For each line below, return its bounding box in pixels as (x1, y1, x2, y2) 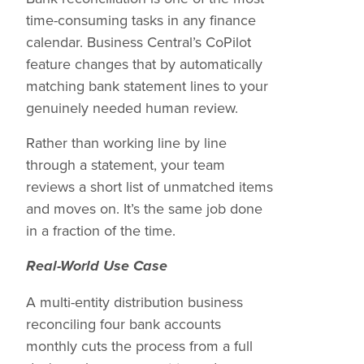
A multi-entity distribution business (26, 292, 243, 312)
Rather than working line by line (26, 132, 227, 153)
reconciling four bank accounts (26, 314, 221, 334)
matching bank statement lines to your (26, 76, 268, 96)
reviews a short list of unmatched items (26, 176, 273, 197)
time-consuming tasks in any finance (26, 10, 256, 30)
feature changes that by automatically (26, 54, 262, 74)
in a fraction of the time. (26, 220, 175, 240)
